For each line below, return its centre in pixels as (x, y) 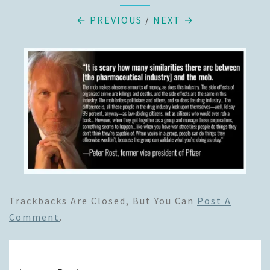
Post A (214, 201)
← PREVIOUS (109, 20)
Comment (34, 217)
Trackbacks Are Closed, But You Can (103, 201)
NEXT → (173, 20)
